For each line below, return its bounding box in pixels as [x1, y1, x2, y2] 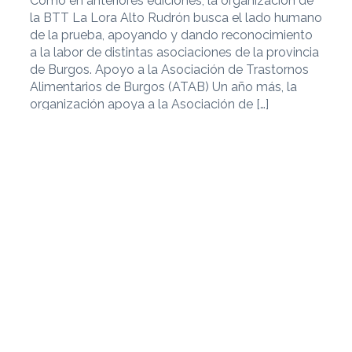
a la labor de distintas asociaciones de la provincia [30, 45, 319, 60]
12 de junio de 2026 [205, 238, 303, 250]
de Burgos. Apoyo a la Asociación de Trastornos [30, 62, 309, 78]
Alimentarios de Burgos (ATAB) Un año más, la [30, 79, 297, 95]
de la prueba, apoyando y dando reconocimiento [30, 27, 313, 43]
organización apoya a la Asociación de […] [30, 97, 269, 112]
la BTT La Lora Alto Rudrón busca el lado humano [30, 10, 322, 26]
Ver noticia [53, 130, 126, 146]
